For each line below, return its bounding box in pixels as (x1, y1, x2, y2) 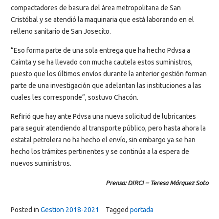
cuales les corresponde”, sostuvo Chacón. (11, 93, 138, 102)
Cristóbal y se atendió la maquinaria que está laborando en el (11, 15, 194, 23)
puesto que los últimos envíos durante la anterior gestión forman (11, 70, 207, 78)
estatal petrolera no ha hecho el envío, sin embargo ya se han (11, 136, 196, 144)
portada (130, 206, 153, 214)
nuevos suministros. (11, 159, 71, 168)
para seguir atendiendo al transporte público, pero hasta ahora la (11, 124, 206, 132)
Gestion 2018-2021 (41, 206, 99, 214)
